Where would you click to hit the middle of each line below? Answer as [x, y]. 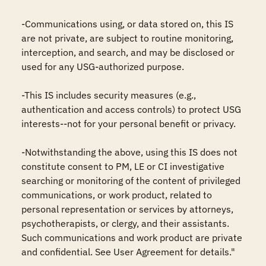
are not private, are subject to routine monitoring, [127, 38]
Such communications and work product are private [132, 237]
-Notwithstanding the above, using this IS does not [129, 152]
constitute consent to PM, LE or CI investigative [123, 166]
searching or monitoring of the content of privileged [131, 180]
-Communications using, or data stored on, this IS [127, 24]
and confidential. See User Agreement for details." [128, 252]
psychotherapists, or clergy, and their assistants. [125, 223]
